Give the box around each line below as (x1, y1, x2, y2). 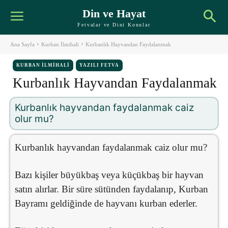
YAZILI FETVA (79, 62, 119, 68)
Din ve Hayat (82, 7, 146, 20)
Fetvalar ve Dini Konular (77, 21, 151, 27)
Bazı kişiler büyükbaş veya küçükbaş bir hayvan (15, 169, 204, 180)
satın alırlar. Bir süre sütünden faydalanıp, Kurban (15, 183, 208, 194)
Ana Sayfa (10, 41, 35, 47)
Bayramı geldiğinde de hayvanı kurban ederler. (15, 197, 197, 209)
